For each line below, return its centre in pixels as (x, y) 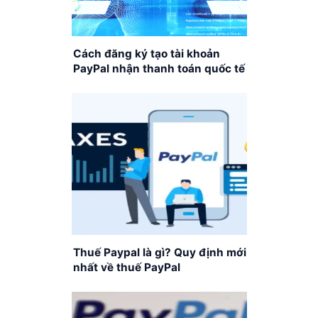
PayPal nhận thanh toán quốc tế (159, 69)
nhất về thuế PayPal (126, 268)
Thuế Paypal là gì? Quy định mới (159, 253)
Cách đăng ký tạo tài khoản (146, 54)
